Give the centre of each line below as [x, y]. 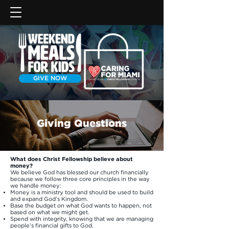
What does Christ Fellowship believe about [72, 159]
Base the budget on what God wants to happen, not [81, 206]
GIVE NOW [50, 78]
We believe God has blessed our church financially [79, 173]
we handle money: [37, 186]
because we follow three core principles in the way [80, 179]
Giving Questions [82, 124]
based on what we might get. [50, 212]
